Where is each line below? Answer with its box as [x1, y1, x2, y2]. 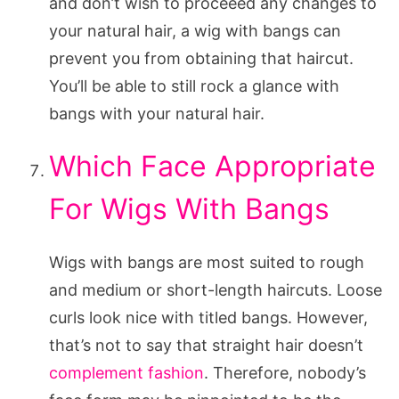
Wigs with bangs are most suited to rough [49, 252, 364, 272]
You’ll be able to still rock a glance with [49, 76, 339, 95]
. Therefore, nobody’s [204, 362, 366, 382]
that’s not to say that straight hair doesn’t [49, 335, 363, 354]
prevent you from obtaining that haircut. [49, 48, 354, 68]
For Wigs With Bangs [49, 191, 330, 226]
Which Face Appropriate [49, 148, 376, 183]
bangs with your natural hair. [49, 103, 265, 123]
